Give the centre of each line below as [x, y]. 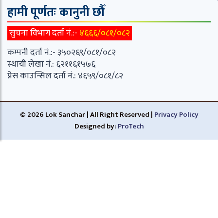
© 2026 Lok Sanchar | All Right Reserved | [87, 114]
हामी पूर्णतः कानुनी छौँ [56, 12]
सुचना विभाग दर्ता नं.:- [43, 33]
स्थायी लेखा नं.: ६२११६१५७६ [51, 64]
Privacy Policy [176, 114]
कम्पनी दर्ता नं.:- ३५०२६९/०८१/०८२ [62, 52]
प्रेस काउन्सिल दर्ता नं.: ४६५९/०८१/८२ [65, 76]
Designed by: [96, 126]
